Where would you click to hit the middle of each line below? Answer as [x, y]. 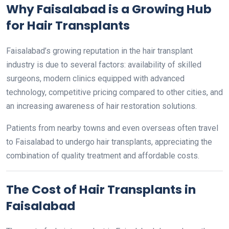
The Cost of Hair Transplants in [101, 189]
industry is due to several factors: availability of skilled [104, 65]
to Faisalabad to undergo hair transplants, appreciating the [109, 142]
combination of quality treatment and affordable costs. [103, 156]
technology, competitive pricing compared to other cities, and [114, 92]
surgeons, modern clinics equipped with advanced [95, 78]
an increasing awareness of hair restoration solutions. [101, 106]
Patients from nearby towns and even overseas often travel [112, 128]
